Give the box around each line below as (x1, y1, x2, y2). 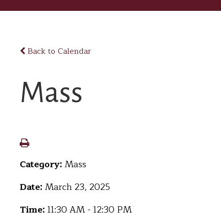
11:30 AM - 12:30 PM (47, 202, 132, 217)
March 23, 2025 (45, 180, 110, 194)
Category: (20, 157, 65, 172)
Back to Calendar (25, 45, 91, 58)
